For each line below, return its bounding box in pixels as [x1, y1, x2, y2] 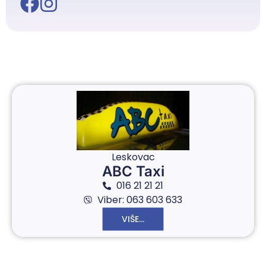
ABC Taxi [102, 163, 164, 180]
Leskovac [111, 150, 155, 164]
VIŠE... [122, 213, 144, 225]
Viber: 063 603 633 [97, 193, 182, 207]
